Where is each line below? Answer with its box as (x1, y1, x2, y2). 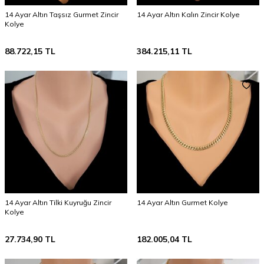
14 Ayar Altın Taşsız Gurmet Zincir (5, 10, 118, 19)
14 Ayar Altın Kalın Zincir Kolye (137, 10, 240, 19)
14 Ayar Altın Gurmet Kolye (137, 198, 228, 207)
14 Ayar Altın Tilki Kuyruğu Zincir (5, 198, 111, 207)
